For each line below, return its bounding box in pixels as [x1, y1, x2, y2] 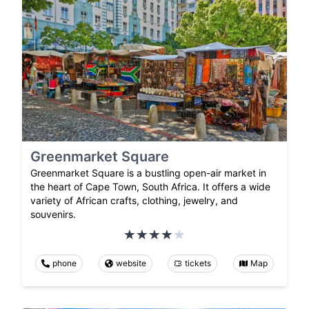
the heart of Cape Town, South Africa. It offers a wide [30, 181, 270, 193]
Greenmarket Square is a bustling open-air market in [30, 167, 266, 179]
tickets [185, 258, 212, 269]
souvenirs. [30, 208, 76, 221]
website [115, 258, 146, 269]
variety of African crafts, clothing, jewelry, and [30, 195, 238, 207]
